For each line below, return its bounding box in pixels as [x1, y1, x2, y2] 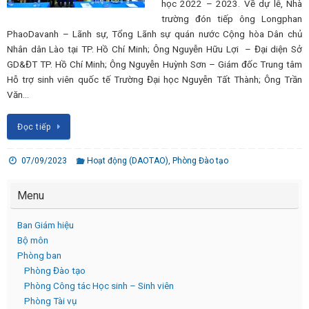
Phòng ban [17, 249, 61, 261]
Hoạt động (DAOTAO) [87, 155, 169, 166]
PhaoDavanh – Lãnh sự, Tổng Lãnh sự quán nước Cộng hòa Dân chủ [7, 28, 302, 40]
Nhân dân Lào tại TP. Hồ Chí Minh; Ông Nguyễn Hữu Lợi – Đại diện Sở [7, 43, 302, 55]
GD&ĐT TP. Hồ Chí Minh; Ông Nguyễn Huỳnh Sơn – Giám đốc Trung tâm [7, 59, 302, 70]
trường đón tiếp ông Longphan [161, 13, 302, 25]
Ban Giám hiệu [17, 219, 74, 230]
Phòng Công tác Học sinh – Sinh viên [24, 279, 174, 291]
